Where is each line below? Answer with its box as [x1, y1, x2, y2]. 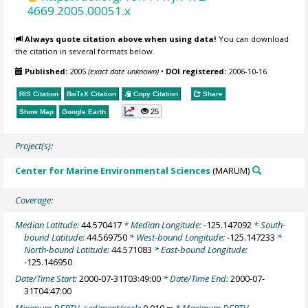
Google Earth [62, 108, 107, 116]
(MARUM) [210, 164, 250, 177]
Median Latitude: [15, 218, 82, 231]
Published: [25, 65, 68, 76]
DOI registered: [166, 65, 227, 76]
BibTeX [67, 90, 89, 98]
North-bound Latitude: [24, 243, 112, 256]
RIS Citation [19, 90, 59, 98]
